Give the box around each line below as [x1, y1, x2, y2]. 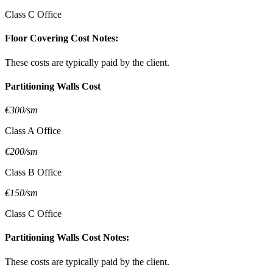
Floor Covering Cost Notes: [5, 33, 118, 44]
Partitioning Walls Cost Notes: [5, 232, 129, 243]
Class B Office [5, 167, 62, 178]
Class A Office [5, 126, 61, 136]
